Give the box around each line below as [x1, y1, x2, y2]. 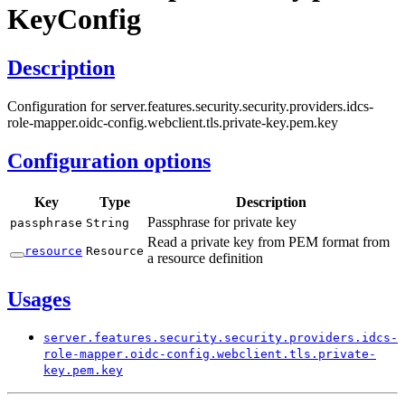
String [86, 215, 129, 230]
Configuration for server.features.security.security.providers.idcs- [7, 98, 373, 114]
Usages [7, 287, 71, 311]
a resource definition [147, 250, 263, 266]
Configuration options [7, 148, 211, 173]
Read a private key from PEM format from [147, 233, 390, 250]
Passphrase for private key [147, 213, 297, 230]
